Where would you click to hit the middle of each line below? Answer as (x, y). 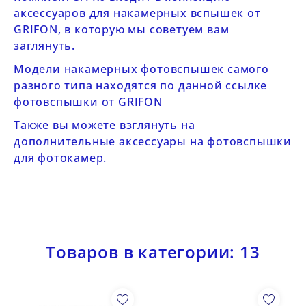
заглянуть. (45, 46)
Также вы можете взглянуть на (105, 125)
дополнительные (67, 141)
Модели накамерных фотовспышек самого (141, 69)
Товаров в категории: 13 (153, 252)
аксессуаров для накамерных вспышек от (137, 13)
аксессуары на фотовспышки (206, 141)
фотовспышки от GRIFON (88, 102)
